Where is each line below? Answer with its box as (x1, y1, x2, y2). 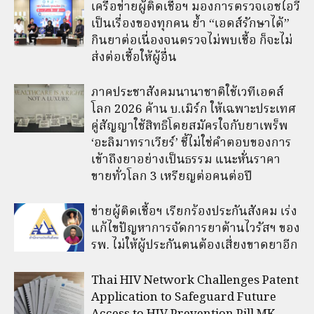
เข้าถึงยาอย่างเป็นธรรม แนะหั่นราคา (91, 150, 280, 170)
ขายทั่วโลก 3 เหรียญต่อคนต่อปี (91, 167, 252, 186)
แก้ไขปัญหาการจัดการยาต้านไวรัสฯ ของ (91, 219, 300, 238)
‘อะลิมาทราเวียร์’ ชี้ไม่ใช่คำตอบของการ (91, 133, 292, 153)
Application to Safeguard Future (91, 287, 276, 307)
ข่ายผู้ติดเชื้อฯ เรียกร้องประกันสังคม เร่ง (91, 202, 297, 221)
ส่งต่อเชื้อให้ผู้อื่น (91, 48, 177, 67)
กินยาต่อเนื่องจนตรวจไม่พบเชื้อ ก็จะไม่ (91, 31, 293, 50)
